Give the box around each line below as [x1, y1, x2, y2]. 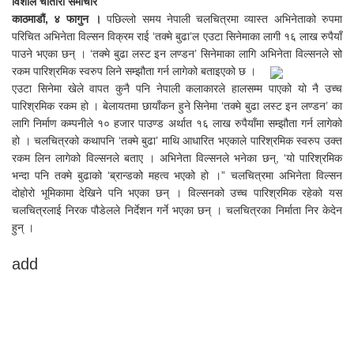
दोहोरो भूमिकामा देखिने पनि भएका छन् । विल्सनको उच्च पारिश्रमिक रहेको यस [12, 186, 342, 200]
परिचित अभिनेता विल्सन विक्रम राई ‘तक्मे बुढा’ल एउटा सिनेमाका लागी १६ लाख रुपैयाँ [12, 30, 342, 43]
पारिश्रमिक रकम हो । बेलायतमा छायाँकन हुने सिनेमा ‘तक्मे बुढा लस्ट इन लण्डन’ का [12, 100, 342, 113]
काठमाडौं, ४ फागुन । [12, 13, 107, 26]
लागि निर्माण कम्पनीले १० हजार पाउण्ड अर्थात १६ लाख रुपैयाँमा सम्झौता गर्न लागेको [12, 117, 342, 130]
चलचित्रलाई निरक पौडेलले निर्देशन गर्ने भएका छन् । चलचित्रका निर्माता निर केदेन [12, 204, 342, 217]
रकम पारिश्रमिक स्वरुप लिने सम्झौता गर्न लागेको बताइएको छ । [12, 65, 259, 78]
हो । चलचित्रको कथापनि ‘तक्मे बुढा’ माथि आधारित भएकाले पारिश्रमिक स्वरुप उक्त [12, 134, 342, 148]
